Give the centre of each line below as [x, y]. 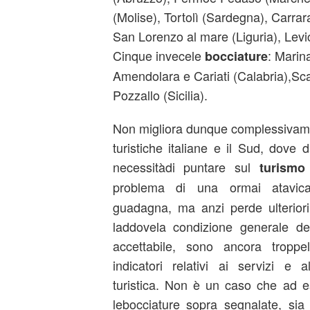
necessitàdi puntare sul [186, 167]
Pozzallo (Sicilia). [160, 95]
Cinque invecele [158, 55]
